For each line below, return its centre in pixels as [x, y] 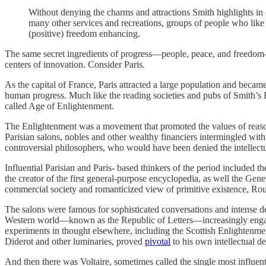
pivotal [158, 241]
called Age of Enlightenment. [59, 106]
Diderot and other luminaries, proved [75, 241]
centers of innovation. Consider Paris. [75, 64]
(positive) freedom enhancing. [84, 33]
